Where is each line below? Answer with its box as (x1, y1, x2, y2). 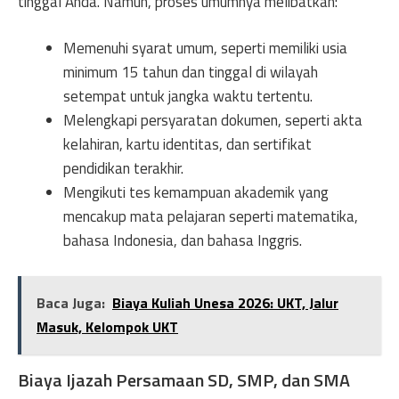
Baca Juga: (37, 291, 105, 313)
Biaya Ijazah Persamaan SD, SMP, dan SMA (18, 365, 350, 394)
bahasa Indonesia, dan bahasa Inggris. (63, 229, 302, 252)
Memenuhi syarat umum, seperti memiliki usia (63, 37, 347, 60)
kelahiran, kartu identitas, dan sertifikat (63, 133, 312, 156)
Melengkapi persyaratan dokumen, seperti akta (63, 109, 362, 132)
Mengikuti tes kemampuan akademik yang (63, 181, 329, 204)
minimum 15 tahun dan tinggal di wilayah (63, 61, 318, 84)
